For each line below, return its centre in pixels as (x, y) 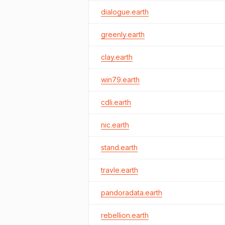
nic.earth (115, 125)
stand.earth (119, 147)
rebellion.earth (125, 215)
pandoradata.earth (132, 193)
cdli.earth (116, 102)
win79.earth (120, 80)
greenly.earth (123, 34)
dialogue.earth (125, 12)
